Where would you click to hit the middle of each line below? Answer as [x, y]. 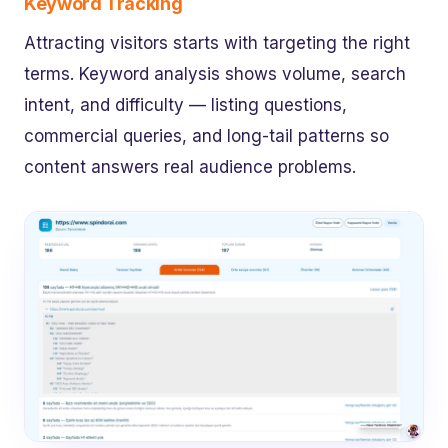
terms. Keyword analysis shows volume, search [215, 74]
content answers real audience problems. [190, 167]
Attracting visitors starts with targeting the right [217, 43]
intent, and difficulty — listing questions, [185, 105]
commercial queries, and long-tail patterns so [206, 136]
